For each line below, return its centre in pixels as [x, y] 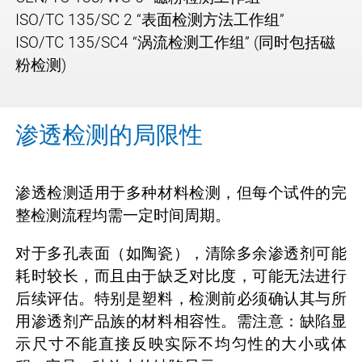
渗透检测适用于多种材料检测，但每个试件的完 [181, 193]
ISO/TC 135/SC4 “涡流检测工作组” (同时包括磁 [175, 43]
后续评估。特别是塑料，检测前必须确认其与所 [181, 299]
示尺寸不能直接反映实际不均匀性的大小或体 [181, 344]
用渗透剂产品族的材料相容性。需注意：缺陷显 [181, 322]
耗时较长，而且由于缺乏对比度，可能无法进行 [181, 276]
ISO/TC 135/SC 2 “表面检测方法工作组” [150, 20]
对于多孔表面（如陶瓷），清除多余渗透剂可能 [181, 254]
